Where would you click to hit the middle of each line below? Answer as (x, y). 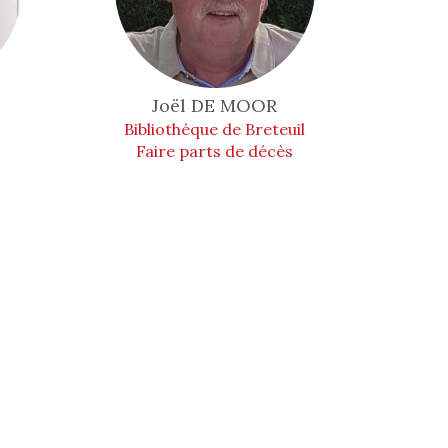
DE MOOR (234, 105)
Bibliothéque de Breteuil (215, 129)
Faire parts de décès (215, 151)
